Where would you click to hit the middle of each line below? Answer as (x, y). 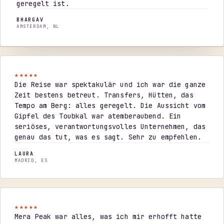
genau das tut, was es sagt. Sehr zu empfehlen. (108, 137)
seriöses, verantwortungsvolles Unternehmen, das (110, 126)
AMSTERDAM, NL (38, 26)
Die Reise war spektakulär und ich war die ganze (110, 84)
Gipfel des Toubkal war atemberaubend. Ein (98, 116)
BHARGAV (30, 19)
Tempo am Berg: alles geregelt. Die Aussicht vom (110, 105)
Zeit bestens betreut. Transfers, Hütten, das (104, 95)
